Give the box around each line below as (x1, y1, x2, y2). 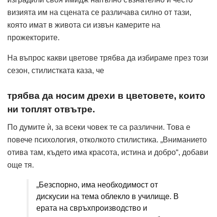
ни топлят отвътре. (7, 104, 95, 115)
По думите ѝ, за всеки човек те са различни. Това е (7, 123, 190, 131)
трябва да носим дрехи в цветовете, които (7, 91, 205, 101)
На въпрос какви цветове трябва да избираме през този (7, 53, 208, 62)
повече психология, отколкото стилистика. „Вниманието (7, 135, 207, 144)
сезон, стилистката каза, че (7, 66, 104, 75)
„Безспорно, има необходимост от (36, 180, 158, 189)
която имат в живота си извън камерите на (7, 20, 160, 29)
